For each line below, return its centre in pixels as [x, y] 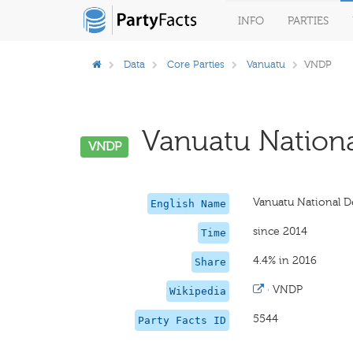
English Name [189, 204]
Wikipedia [198, 291]
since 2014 [281, 231]
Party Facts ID [182, 320]
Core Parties [196, 64]
